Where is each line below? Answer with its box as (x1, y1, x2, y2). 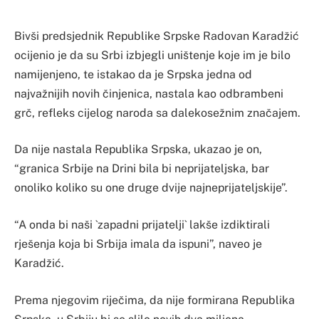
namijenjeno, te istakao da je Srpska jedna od (14, 67, 252, 81)
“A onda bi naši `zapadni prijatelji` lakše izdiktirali (14, 218, 270, 232)
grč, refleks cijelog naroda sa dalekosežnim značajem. (14, 105, 300, 120)
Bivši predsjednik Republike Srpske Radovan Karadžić (14, 28, 299, 43)
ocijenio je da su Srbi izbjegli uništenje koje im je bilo (14, 48, 291, 62)
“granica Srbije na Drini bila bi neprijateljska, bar (14, 162, 269, 176)
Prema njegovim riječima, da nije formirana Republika (14, 293, 295, 307)
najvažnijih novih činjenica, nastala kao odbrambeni (14, 86, 283, 100)
